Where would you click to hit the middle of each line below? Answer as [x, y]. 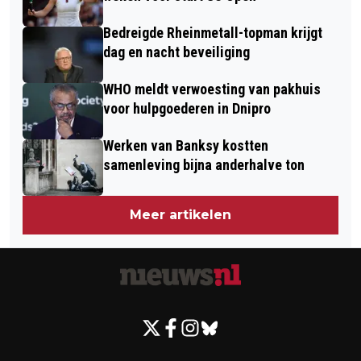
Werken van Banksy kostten [186, 146]
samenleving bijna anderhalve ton [204, 165]
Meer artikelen [180, 215]
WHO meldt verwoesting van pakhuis [212, 89]
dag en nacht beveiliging [176, 52]
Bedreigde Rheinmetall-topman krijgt [213, 33]
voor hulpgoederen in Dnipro [187, 109]
